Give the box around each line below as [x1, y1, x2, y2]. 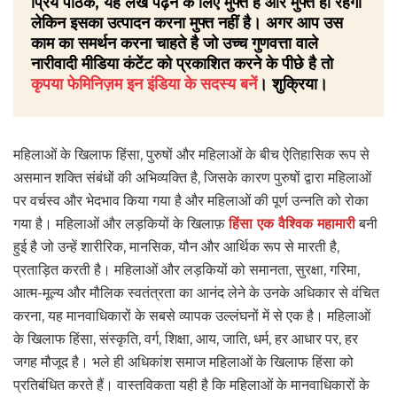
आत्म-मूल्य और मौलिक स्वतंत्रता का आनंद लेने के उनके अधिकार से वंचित [13, 284, 379, 302]
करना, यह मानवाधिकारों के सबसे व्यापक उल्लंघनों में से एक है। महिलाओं [13, 307, 370, 325]
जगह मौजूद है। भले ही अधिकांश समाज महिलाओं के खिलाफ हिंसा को [13, 354, 354, 371]
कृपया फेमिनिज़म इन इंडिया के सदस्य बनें [31, 74, 257, 95]
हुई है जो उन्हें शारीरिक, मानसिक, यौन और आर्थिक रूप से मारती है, [13, 238, 339, 256]
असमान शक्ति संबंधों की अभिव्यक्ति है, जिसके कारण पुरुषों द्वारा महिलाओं [13, 169, 371, 187]
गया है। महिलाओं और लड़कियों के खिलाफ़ [13, 215, 229, 233]
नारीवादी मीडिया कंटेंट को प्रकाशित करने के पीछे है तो [31, 54, 333, 74]
